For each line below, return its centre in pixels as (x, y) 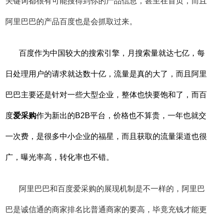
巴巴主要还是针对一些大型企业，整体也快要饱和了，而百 (106, 95)
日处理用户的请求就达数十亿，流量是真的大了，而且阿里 (106, 74)
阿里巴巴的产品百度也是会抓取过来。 (71, 22)
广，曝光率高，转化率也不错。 (60, 157)
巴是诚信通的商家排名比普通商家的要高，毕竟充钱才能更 (106, 210)
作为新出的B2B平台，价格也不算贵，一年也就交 (122, 116)
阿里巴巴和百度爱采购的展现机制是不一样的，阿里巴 (112, 189)
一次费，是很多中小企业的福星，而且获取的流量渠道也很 (106, 137)
